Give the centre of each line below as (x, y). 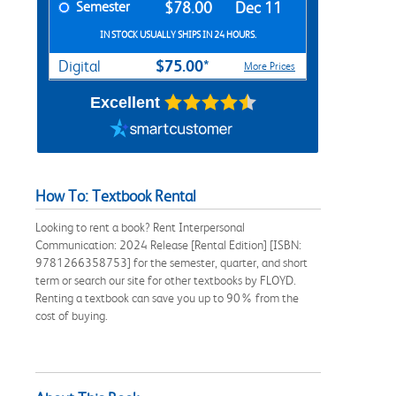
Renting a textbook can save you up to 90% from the (167, 297)
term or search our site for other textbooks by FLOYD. (166, 280)
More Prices (270, 66)
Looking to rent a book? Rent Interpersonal (140, 227)
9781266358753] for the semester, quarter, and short (171, 262)
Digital (80, 66)
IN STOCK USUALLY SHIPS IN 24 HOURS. (178, 34)
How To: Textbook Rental (116, 196)
